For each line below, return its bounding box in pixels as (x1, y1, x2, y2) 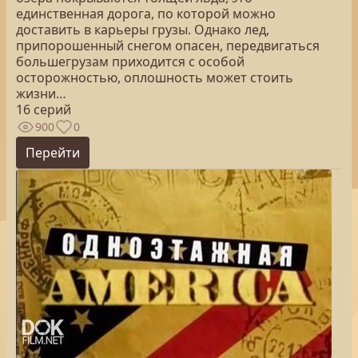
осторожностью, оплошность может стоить (16, 69, 293, 86)
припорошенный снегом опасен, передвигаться (16, 37, 320, 54)
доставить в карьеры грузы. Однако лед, (16, 21, 269, 38)
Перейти (26, 144, 80, 161)
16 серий (16, 101, 71, 118)
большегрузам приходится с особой (16, 53, 245, 70)
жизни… (16, 85, 66, 102)
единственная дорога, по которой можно (16, 5, 276, 22)
